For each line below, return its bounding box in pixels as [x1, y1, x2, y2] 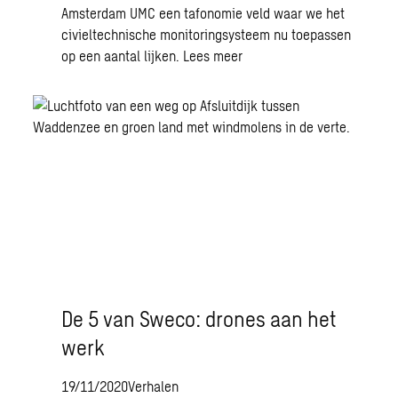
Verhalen [128, 378, 179, 394]
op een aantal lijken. [61, 47, 184, 64]
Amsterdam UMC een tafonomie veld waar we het [61, 4, 346, 21]
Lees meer [183, 47, 243, 64]
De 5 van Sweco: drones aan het [61, 306, 338, 331]
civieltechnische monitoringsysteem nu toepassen [61, 26, 352, 43]
